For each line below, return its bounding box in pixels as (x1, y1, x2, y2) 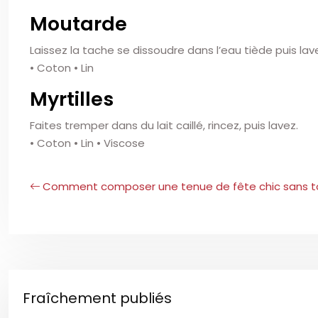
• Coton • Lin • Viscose (30, 136, 145, 150)
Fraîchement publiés (23, 288, 172, 308)
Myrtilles (30, 86, 114, 112)
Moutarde (30, 11, 127, 37)
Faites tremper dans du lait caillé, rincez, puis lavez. (30, 118, 298, 133)
